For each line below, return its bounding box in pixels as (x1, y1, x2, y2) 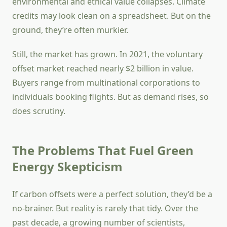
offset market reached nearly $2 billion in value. (12, 63, 194, 74)
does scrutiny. (12, 105, 65, 117)
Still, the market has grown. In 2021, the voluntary (12, 49, 203, 60)
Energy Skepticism (12, 158, 123, 175)
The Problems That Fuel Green (12, 142, 194, 159)
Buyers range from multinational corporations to (12, 77, 200, 89)
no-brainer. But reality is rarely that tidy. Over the (12, 203, 198, 214)
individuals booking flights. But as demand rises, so (12, 91, 209, 103)
